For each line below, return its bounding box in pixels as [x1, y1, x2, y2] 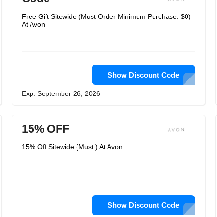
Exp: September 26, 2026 [22, 90, 100, 97]
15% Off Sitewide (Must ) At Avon [22, 143, 123, 151]
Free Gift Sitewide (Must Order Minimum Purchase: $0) [22, 13, 191, 20]
